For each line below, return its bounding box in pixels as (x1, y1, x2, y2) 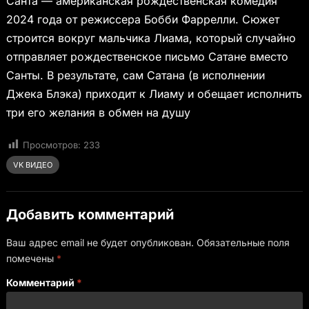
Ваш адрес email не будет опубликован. (6, 236, 194, 248)
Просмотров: (22, 139, 81, 150)
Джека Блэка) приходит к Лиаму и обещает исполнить (6, 86, 302, 101)
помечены (6, 252, 57, 264)
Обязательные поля (196, 236, 290, 248)
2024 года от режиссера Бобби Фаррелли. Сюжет (6, 12, 279, 26)
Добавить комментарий (6, 206, 174, 223)
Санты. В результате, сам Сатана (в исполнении (6, 68, 265, 82)
